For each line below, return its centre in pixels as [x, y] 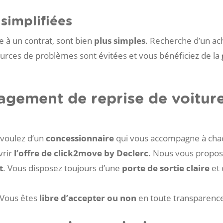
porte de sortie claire [166, 168]
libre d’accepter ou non [88, 198]
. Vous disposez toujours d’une [62, 168]
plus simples [120, 41]
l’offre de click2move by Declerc [81, 153]
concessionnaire [80, 138]
